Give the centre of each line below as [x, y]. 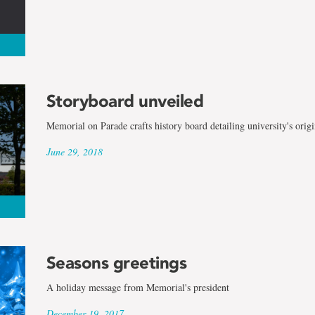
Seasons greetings [116, 263]
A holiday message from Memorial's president [137, 288]
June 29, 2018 [74, 151]
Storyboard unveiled [125, 101]
